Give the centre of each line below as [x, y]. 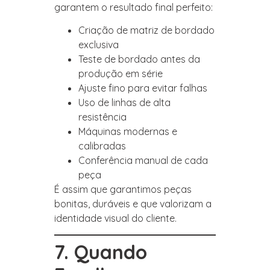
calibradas [102, 146]
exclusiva [99, 45]
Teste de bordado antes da [139, 59]
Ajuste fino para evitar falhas [143, 88]
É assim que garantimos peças [123, 190]
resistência [102, 117]
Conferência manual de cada [143, 161]
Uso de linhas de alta [124, 103]
